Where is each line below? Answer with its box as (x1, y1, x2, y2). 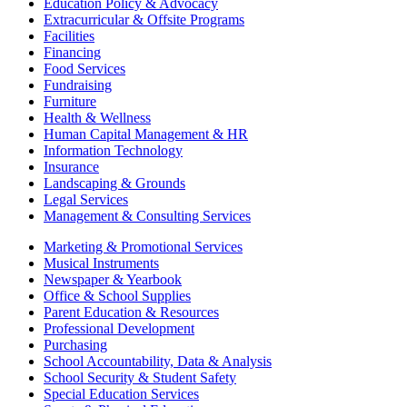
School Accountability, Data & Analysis (44, 353, 272, 370)
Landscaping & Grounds (44, 175, 185, 192)
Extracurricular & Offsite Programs (44, 12, 244, 28)
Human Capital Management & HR (44, 126, 248, 143)
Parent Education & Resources (44, 304, 219, 321)
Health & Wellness (44, 110, 151, 126)
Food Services (44, 61, 125, 77)
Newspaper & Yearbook (44, 272, 182, 288)
